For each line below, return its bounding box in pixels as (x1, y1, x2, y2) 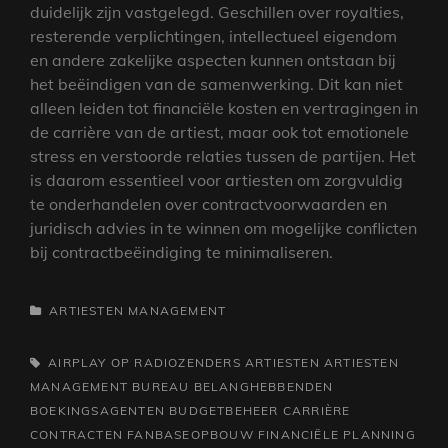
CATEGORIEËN (29, 301, 125, 317)
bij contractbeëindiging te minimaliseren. (30, 241, 333, 262)
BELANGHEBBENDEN (193, 378, 334, 394)
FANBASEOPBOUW (127, 426, 254, 442)
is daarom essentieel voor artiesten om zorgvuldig (30, 169, 403, 190)
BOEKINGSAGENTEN (30, 402, 165, 418)
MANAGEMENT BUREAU (30, 378, 190, 394)
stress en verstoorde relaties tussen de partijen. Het (30, 145, 416, 166)
